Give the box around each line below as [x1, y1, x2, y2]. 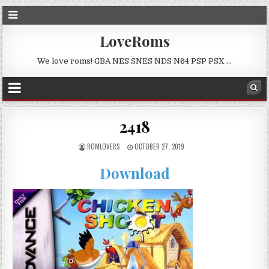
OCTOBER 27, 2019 [133, 142, 184, 151]
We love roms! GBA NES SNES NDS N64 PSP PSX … [37, 56, 232, 65]
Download [99, 163, 170, 183]
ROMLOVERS [87, 142, 119, 151]
